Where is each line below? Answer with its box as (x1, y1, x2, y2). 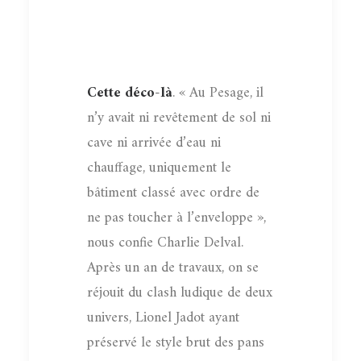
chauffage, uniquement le (87, 155, 231, 180)
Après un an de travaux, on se (87, 255, 259, 280)
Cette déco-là (87, 80, 172, 106)
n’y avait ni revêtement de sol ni (87, 105, 271, 131)
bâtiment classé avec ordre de (87, 180, 259, 205)
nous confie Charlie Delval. (87, 230, 243, 255)
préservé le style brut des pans (87, 330, 264, 355)
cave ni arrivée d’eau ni (87, 130, 221, 156)
